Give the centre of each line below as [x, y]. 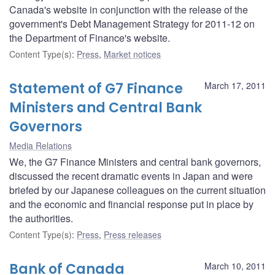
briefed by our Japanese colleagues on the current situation [137, 190]
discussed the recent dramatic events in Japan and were [131, 176]
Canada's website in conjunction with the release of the [129, 9]
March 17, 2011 [235, 85]
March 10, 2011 [235, 265]
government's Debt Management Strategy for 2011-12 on [132, 23]
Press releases [133, 234]
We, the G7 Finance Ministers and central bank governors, [135, 161]
